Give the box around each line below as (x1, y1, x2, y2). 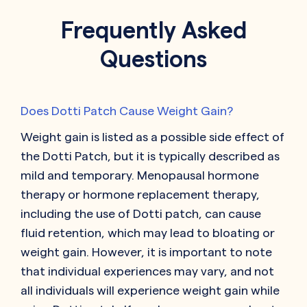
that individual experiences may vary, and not (21, 265, 274, 278)
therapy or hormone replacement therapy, (21, 188, 260, 201)
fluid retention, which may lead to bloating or (21, 226, 275, 240)
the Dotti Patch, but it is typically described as (21, 149, 280, 163)
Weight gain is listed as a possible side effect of (21, 130, 284, 144)
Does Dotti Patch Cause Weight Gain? (21, 104, 233, 118)
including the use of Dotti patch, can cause (21, 207, 261, 221)
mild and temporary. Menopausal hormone (21, 169, 259, 182)
